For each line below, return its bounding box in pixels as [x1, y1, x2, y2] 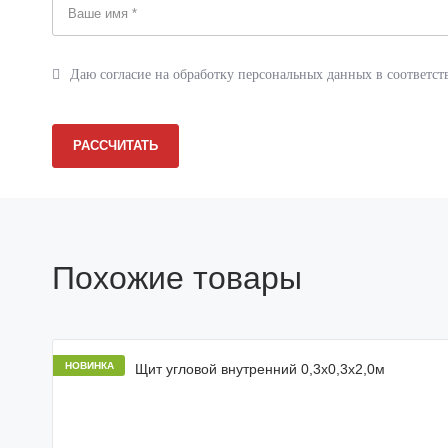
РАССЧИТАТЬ [73, 138, 158, 153]
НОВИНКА [64, 360, 114, 371]
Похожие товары [52, 260, 302, 296]
